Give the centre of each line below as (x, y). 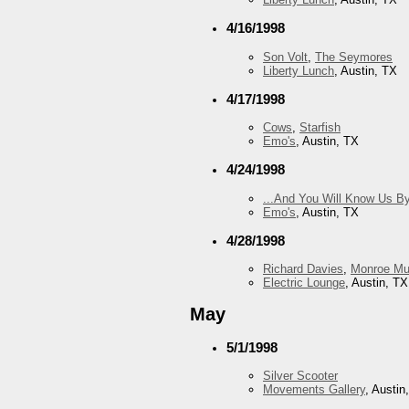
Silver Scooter (300, 376)
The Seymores (354, 57)
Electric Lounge (304, 282)
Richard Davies (303, 268)
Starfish (320, 128)
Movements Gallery (314, 390)
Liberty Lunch (299, 70)
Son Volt (285, 57)
